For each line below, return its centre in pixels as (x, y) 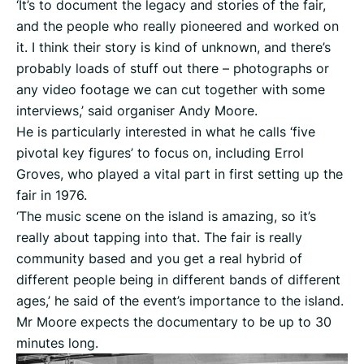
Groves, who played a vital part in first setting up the (180, 174)
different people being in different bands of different (178, 280)
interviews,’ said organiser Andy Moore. (137, 111)
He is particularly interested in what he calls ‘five (166, 132)
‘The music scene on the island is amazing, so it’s (166, 217)
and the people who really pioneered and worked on (178, 26)
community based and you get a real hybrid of (159, 259)
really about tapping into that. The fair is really (159, 238)
